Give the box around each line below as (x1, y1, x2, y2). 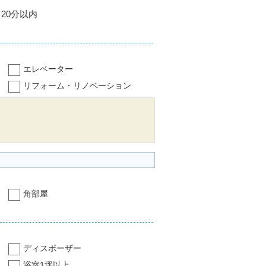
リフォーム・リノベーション (23, 80, 131, 90)
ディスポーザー (23, 243, 81, 253)
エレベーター (23, 64, 73, 74)
